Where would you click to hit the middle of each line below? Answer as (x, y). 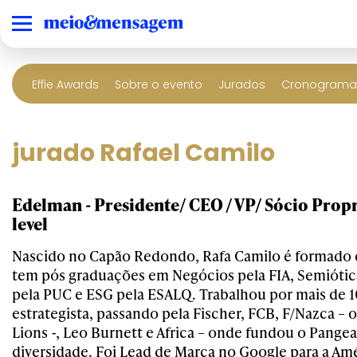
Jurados (242, 84)
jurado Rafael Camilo (143, 153)
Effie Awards (65, 84)
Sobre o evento (159, 84)
